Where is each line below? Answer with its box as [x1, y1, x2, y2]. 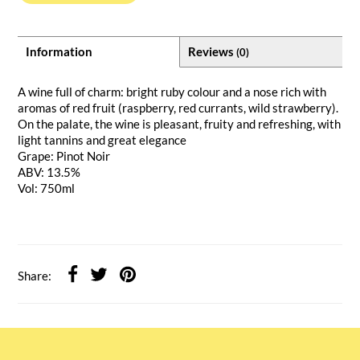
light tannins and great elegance [18, 132, 187, 147]
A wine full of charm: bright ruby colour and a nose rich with [18, 84, 327, 99]
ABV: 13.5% [18, 164, 81, 179]
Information [26, 43, 93, 59]
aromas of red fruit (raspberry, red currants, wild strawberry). [18, 100, 339, 115]
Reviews [188, 43, 236, 59]
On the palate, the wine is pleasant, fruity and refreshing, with [18, 116, 342, 131]
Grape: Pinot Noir [18, 148, 111, 163]
